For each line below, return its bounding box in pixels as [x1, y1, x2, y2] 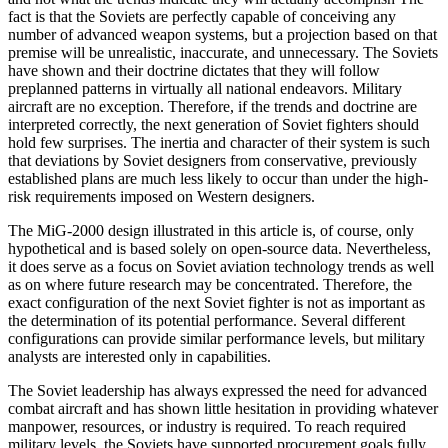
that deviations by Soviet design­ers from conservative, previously [8, 151, 417, 169]
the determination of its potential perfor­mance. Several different [8, 311, 405, 329]
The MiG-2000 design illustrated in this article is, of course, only [8, 221, 414, 239]
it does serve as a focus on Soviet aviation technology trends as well [8, 257, 434, 275]
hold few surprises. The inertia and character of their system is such [8, 133, 430, 151]
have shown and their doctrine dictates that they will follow [8, 61, 380, 79]
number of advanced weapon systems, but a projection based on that [8, 25, 437, 43]
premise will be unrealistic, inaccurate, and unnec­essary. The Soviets [8, 43, 438, 61]
